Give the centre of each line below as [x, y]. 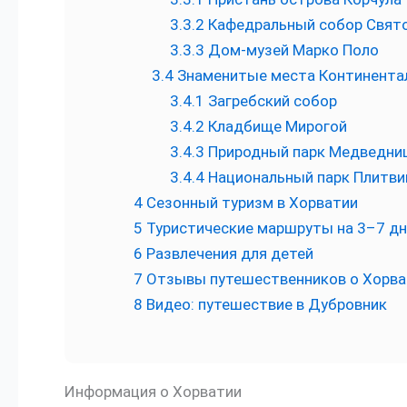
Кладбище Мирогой [276, 127]
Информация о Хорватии [153, 391]
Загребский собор [271, 101]
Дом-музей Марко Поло [292, 50]
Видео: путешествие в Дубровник [265, 305]
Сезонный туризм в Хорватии [250, 203]
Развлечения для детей [228, 254]
